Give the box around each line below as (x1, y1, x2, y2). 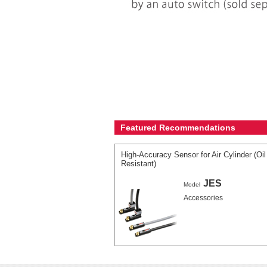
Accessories (184, 194, 223, 202)
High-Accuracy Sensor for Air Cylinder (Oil (121, 150, 266, 159)
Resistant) (121, 159, 156, 168)
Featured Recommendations (120, 123, 235, 132)
